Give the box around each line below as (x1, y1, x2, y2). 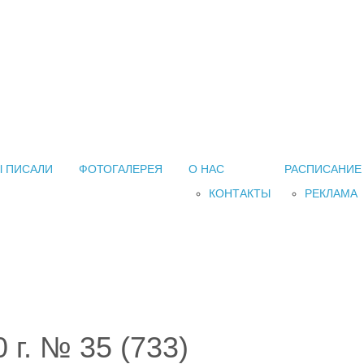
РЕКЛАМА (305, 187, 357, 201)
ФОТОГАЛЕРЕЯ (79, 162, 162, 176)
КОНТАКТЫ (209, 187, 271, 201)
